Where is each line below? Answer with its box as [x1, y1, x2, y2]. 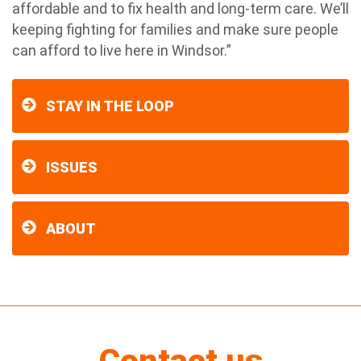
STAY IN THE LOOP [46, 98, 174, 114]
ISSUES [46, 159, 98, 176]
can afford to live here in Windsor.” [12, 42, 231, 59]
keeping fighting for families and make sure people [12, 21, 338, 38]
